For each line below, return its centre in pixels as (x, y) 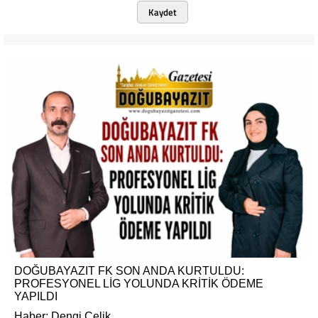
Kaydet (162, 12)
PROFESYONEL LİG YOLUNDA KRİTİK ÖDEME (139, 284)
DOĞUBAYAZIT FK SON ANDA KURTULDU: (129, 271)
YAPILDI (36, 297)
